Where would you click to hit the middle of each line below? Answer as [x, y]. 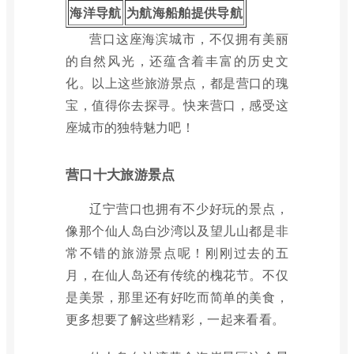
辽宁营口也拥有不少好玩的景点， [189, 208]
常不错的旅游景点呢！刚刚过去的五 [177, 252]
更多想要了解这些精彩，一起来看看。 [175, 319]
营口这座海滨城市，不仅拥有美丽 [189, 38]
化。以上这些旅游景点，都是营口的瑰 [177, 83]
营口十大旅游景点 [121, 174]
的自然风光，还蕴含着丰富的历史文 [177, 60]
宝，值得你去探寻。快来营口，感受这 [177, 105]
